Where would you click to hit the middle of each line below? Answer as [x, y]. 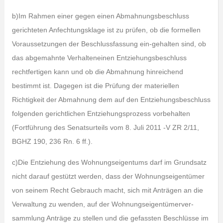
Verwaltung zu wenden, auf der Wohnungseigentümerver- [103, 204]
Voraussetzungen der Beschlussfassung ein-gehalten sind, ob [109, 44]
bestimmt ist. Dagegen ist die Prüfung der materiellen [95, 86]
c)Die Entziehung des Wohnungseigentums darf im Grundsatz [109, 163]
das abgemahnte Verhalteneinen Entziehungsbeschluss [99, 58]
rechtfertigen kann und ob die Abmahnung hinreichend [97, 72]
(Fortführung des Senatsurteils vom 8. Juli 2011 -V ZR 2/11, [105, 128]
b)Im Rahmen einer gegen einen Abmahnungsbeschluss [100, 16]
